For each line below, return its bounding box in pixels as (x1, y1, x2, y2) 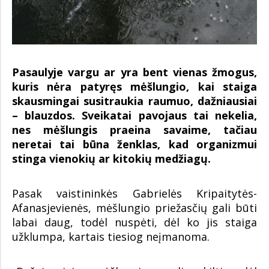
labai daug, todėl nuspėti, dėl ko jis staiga (12, 214, 257, 229)
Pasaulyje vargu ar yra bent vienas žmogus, (12, 64, 257, 79)
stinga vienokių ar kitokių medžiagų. (12, 151, 211, 166)
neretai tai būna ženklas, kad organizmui (12, 136, 257, 151)
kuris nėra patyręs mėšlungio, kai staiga (12, 79, 257, 94)
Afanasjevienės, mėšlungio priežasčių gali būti (12, 200, 257, 215)
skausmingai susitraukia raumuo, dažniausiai (12, 93, 257, 108)
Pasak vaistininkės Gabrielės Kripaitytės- (12, 186, 257, 201)
